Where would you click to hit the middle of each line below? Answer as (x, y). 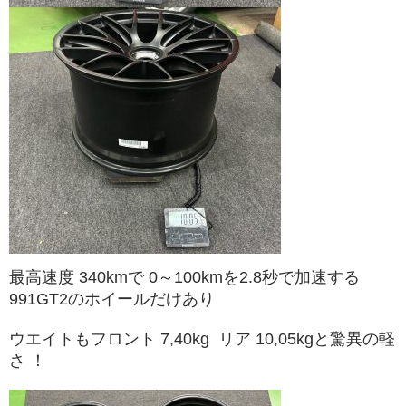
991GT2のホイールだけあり (112, 299)
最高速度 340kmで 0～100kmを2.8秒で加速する (184, 277)
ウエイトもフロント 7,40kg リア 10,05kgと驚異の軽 (202, 338)
